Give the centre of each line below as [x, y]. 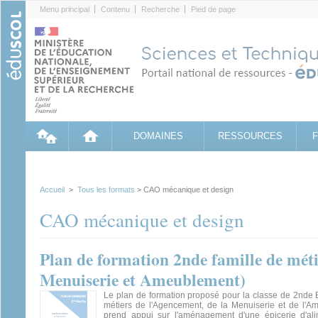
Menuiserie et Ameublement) [143, 280]
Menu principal [65, 9]
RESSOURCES [250, 136]
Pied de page [213, 9]
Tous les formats [106, 190]
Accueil [52, 190]
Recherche [160, 9]
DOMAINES [158, 136]
